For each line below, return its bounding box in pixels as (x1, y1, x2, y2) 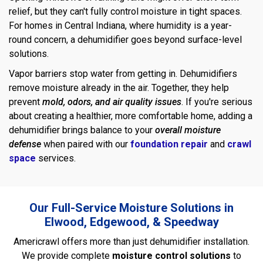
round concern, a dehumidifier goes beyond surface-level (9, 33, 242, 45)
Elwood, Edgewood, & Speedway (44, 214, 219, 229)
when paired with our (41, 138, 130, 150)
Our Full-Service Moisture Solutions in (29, 200, 234, 215)
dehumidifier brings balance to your (9, 124, 155, 136)
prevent (9, 96, 42, 107)
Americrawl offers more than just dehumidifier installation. (14, 235, 249, 247)
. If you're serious (181, 96, 252, 107)
